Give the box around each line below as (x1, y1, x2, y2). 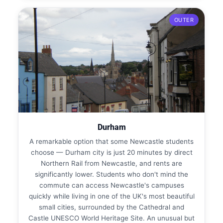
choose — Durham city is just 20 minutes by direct (30, 148, 193, 156)
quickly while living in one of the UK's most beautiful (28, 192, 195, 200)
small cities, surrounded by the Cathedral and (39, 203, 184, 211)
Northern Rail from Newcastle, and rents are (41, 159, 182, 167)
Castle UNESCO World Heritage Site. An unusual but (28, 214, 195, 222)
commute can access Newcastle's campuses (39, 181, 184, 189)
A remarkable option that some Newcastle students (29, 137, 194, 145)
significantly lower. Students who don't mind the (35, 170, 188, 178)
